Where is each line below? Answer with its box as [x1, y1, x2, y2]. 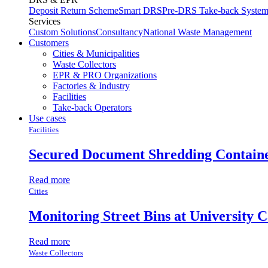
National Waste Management [143, 27, 252, 37]
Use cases [29, 113, 66, 123]
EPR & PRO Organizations [53, 70, 157, 80]
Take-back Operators [53, 102, 132, 112]
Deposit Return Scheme [29, 5, 118, 16]
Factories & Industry [53, 81, 130, 91]
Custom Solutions [29, 27, 96, 37]
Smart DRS [118, 5, 162, 16]
